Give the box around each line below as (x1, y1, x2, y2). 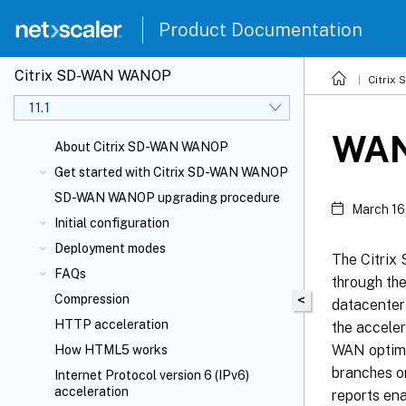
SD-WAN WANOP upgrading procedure (54, 190, 280, 205)
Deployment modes (54, 241, 166, 256)
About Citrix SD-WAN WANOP (54, 140, 228, 154)
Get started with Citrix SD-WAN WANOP (54, 165, 288, 179)
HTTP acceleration (54, 317, 169, 332)
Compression (54, 292, 130, 306)
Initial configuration (54, 216, 169, 230)
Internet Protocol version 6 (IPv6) (54, 368, 249, 382)
